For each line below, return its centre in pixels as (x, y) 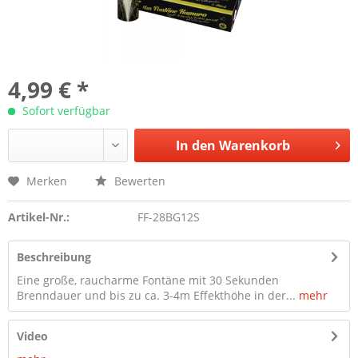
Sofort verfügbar (65, 111)
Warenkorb (254, 145)
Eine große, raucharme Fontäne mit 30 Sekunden (148, 280)
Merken (47, 181)
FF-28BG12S (168, 217)
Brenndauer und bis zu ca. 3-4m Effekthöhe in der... (156, 295)
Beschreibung (54, 257)
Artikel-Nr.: (39, 217)
